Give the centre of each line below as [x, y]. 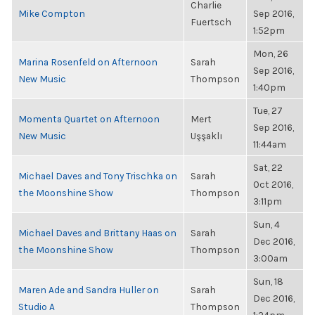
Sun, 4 [266, 224]
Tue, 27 [268, 110]
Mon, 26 [271, 53]
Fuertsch [211, 22]
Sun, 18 [268, 281]
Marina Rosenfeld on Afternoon [88, 62]
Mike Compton [52, 13]
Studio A [37, 307]
